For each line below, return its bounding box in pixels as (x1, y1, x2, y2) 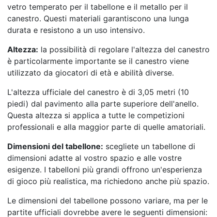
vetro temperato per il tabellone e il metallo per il (7, 2, 188, 12)
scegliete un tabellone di (103, 141, 195, 152)
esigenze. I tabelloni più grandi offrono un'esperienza (7, 165, 202, 175)
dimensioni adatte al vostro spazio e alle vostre (7, 153, 182, 163)
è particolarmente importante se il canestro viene (7, 56, 189, 66)
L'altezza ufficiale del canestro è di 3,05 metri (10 (7, 87, 189, 97)
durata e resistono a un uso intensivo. (7, 25, 145, 35)
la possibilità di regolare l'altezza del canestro (38, 45, 210, 55)
